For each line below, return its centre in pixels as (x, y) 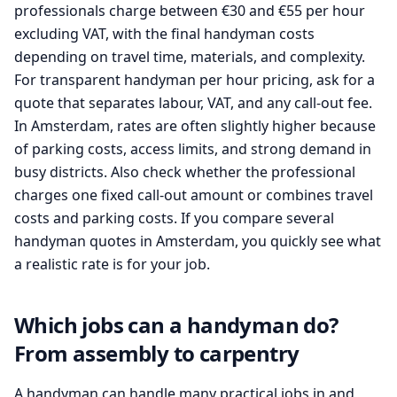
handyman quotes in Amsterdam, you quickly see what (198, 241)
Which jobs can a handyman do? (176, 325)
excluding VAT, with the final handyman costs (164, 34)
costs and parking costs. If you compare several (174, 218)
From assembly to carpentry (157, 353)
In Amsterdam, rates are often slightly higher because (195, 126)
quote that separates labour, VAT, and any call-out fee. (193, 103)
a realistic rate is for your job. (112, 264)
